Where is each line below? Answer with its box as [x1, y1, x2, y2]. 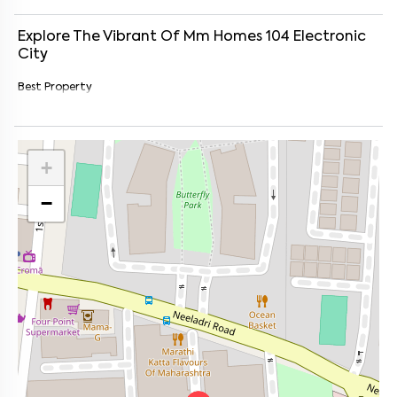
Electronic [293, 30, 366, 44]
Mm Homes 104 [183, 30, 290, 44]
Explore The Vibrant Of [18, 30, 183, 44]
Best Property [18, 82, 92, 93]
